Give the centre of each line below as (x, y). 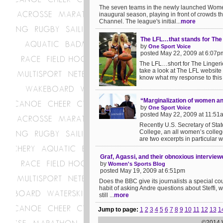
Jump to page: (119, 210)
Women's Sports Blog (137, 164)
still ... (107, 195)
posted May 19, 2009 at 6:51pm (143, 171)
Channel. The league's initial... (140, 21)
